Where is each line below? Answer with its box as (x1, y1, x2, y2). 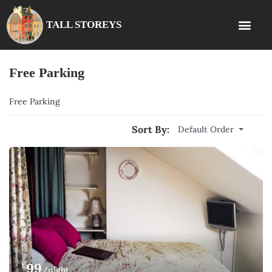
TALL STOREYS (46, 19, 121, 30)
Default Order (178, 124, 234, 135)
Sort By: (132, 123, 169, 135)
